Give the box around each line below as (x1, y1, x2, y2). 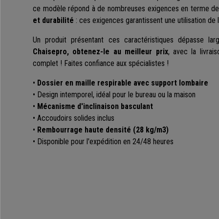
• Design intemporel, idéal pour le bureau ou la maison (33, 90, 196, 100)
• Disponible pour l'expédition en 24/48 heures (33, 137, 174, 147)
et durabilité (33, 16, 74, 25)
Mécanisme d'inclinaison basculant (37, 102, 153, 111)
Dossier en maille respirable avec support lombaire (37, 78, 208, 88)
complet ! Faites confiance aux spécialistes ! (33, 59, 169, 68)
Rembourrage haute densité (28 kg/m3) (37, 125, 169, 135)
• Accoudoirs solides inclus (33, 113, 114, 123)
